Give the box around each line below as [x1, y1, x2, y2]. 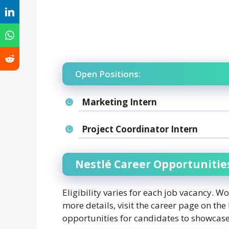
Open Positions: [75, 68, 141, 80]
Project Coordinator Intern [81, 123, 198, 135]
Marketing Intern [81, 96, 159, 108]
